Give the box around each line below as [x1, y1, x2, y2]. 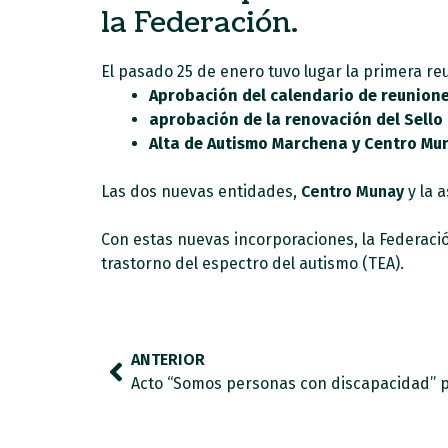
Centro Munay [300, 182, 404, 201]
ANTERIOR [130, 350, 205, 369]
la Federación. [100, 3, 298, 43]
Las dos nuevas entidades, [100, 182, 301, 201]
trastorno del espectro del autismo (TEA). [100, 254, 404, 273]
